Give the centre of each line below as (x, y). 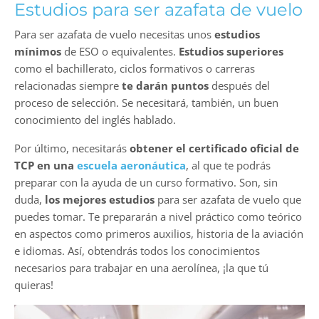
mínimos (38, 52)
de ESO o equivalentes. (120, 52)
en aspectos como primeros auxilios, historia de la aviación (159, 234)
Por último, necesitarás (72, 148)
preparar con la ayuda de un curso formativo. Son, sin (146, 183)
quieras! (34, 285)
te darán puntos (165, 86)
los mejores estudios (98, 200)
